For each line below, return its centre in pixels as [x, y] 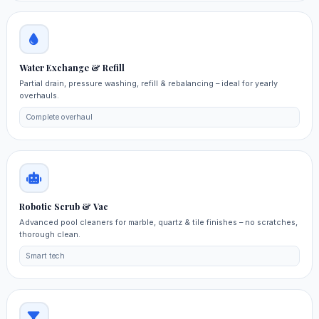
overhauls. [39, 96]
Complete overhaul [59, 117]
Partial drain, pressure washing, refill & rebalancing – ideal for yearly [148, 84]
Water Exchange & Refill [72, 68]
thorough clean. [49, 235]
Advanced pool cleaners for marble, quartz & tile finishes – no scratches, [158, 223]
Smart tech [46, 256]
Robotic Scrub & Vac [63, 206]
